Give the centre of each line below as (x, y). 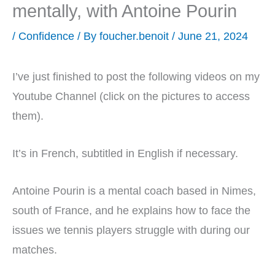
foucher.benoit (136, 36)
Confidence (46, 36)
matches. (38, 250)
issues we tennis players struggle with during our (131, 230)
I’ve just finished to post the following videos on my (136, 76)
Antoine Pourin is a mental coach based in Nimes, (134, 191)
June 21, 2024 (213, 36)
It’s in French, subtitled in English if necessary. (125, 153)
